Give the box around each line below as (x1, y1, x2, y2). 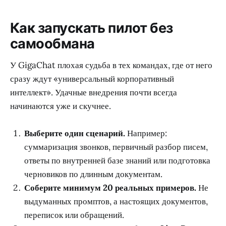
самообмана (10, 35, 95, 52)
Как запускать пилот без (10, 20, 173, 37)
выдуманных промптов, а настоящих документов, (24, 196, 208, 207)
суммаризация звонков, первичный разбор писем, (24, 141, 208, 153)
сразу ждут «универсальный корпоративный (10, 73, 174, 85)
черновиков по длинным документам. (24, 168, 162, 180)
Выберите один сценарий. (24, 128, 125, 139)
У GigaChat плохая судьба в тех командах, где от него (10, 60, 212, 71)
